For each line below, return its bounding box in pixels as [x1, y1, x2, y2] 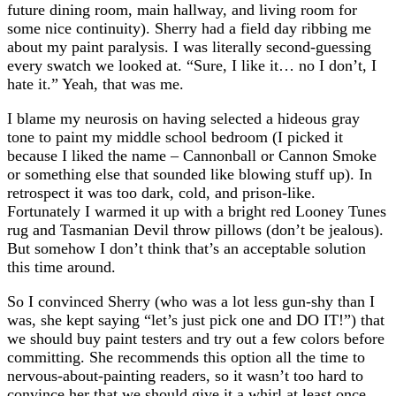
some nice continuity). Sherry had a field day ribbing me [7, 19, 371, 37]
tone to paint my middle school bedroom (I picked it [7, 127, 343, 146]
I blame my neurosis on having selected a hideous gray [7, 109, 360, 127]
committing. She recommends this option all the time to [7, 347, 365, 366]
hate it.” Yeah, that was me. [7, 74, 184, 93]
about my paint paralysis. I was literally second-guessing [7, 37, 371, 56]
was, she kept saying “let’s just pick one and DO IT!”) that [7, 310, 385, 329]
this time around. [7, 257, 116, 276]
